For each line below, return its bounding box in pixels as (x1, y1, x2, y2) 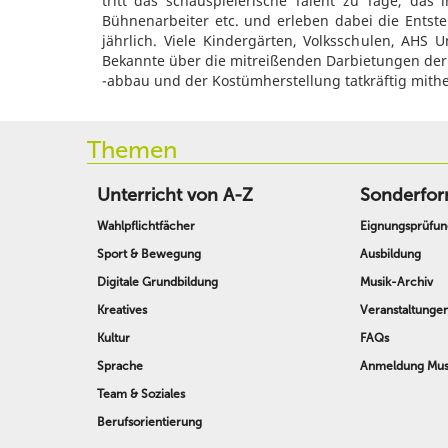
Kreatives (97, 303, 147, 317)
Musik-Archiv (360, 275, 434, 289)
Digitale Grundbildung (97, 275, 218, 289)
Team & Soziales (97, 387, 185, 401)
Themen (87, 134, 177, 164)
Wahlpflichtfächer (97, 219, 195, 233)
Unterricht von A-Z (97, 184, 253, 206)
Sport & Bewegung (97, 247, 201, 261)
